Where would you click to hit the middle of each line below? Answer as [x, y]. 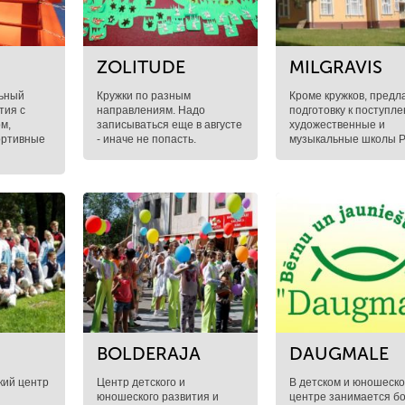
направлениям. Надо [151, 110]
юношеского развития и [157, 397]
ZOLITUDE [141, 67]
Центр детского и [141, 382]
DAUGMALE [339, 353]
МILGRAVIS [336, 67]
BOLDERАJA [148, 353]
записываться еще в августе [169, 125]
